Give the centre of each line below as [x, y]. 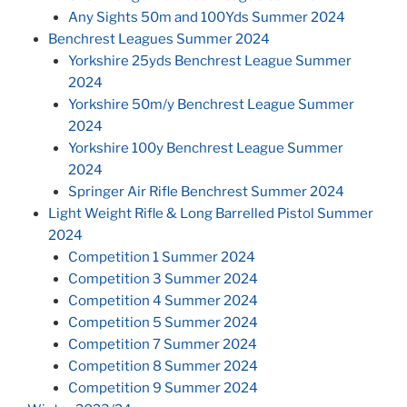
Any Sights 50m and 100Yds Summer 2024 [207, 18]
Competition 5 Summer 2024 [163, 323]
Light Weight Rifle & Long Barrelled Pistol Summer [210, 214]
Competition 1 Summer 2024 [162, 258]
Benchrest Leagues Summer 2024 [159, 40]
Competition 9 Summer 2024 [163, 388]
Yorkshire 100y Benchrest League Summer [206, 149]
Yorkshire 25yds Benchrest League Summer [210, 61]
